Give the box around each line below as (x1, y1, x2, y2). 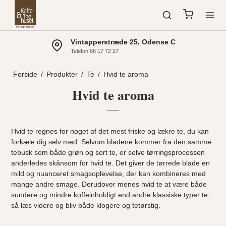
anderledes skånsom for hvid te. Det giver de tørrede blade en (11, 159, 210, 167)
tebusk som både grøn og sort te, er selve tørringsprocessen (11, 148, 205, 156)
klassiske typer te (153, 191, 208, 199)
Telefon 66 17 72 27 (70, 48, 119, 54)
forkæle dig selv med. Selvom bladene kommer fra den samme (11, 138, 212, 146)
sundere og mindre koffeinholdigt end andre (11, 191, 153, 199)
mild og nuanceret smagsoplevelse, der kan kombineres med (11, 169, 206, 178)
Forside (13, 70, 37, 78)
